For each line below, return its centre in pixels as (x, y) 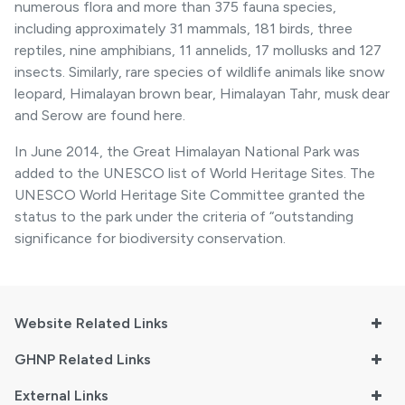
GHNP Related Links (83, 359)
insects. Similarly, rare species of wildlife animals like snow (200, 71)
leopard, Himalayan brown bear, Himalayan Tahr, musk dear (202, 93)
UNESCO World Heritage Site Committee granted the (190, 194)
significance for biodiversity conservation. (150, 238)
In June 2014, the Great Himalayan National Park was (187, 151)
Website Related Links (91, 323)
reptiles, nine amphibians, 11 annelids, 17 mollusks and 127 (198, 50)
